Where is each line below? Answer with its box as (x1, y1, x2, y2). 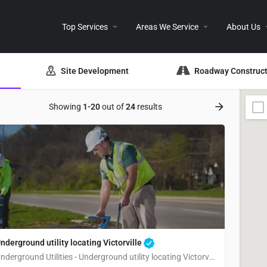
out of (100, 102, 126, 111)
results (135, 102, 162, 111)
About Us (226, 21, 260, 32)
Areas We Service (136, 21, 198, 32)
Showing (49, 102, 83, 111)
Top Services (62, 21, 108, 32)
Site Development (61, 66, 129, 76)
